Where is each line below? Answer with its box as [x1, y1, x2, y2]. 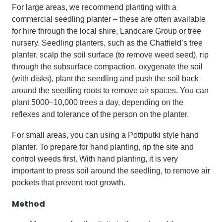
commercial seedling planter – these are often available [12, 15, 206, 23]
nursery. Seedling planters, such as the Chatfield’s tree [12, 39, 203, 47]
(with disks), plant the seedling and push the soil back [12, 74, 199, 83]
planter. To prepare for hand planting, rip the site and [12, 143, 194, 151]
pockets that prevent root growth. [12, 178, 125, 187]
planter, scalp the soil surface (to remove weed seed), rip [12, 51, 209, 59]
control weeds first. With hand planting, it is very [12, 155, 178, 163]
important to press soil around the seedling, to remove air [12, 166, 210, 175]
